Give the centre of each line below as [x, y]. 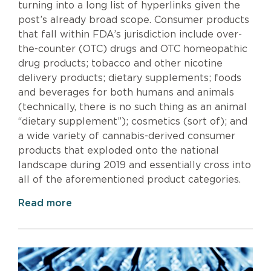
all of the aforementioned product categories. [129, 180]
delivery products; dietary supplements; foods [130, 78]
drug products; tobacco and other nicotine [120, 64]
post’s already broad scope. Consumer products [134, 20]
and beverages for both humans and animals [126, 93]
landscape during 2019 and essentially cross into [135, 165]
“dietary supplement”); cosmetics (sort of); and [133, 122]
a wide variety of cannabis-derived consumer [127, 136]
